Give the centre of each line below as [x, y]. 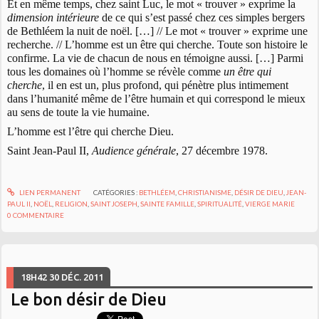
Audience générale [134, 151]
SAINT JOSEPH [114, 204]
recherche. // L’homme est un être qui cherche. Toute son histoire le [158, 45]
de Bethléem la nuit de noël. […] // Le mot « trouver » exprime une [158, 31]
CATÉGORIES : [116, 193]
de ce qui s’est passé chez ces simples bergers [202, 18]
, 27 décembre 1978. [222, 151]
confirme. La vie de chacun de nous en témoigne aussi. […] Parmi [156, 58]
